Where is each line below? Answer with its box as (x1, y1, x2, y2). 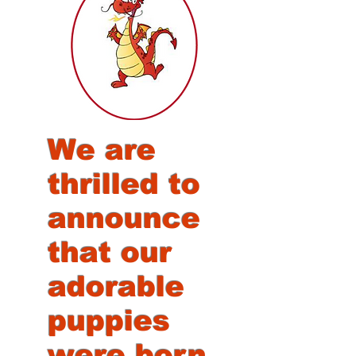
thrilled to (48, 168, 200, 200)
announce (48, 202, 200, 234)
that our (48, 236, 172, 269)
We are (48, 133, 156, 166)
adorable (48, 270, 184, 303)
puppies (48, 304, 170, 337)
